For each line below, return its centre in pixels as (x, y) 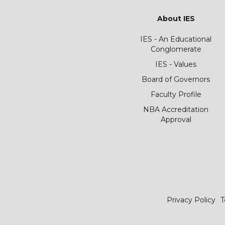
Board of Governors (176, 79)
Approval (176, 120)
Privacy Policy (191, 200)
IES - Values (176, 64)
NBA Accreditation (176, 109)
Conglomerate (176, 49)
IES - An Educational (176, 39)
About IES (176, 19)
